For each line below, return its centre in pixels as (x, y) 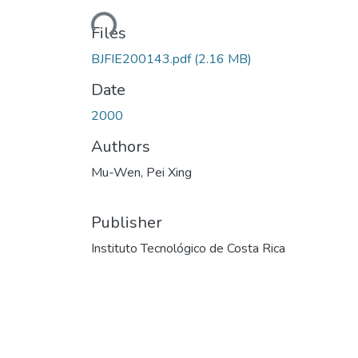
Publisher (127, 222)
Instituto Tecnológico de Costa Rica (188, 248)
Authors (121, 146)
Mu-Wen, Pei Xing (141, 172)
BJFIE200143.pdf (143, 59)
